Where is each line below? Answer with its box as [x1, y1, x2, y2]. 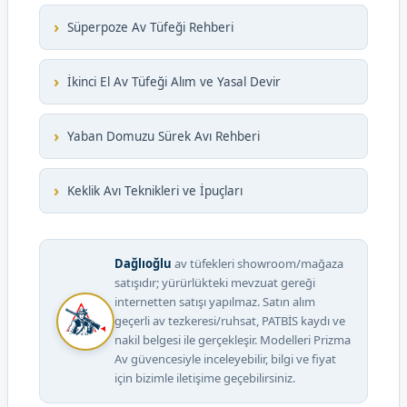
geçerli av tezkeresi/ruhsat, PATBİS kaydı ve [114, 313, 345, 329]
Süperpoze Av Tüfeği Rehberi [67, 18, 233, 35]
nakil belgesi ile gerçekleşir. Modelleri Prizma [114, 332, 351, 348]
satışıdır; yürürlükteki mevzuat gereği [114, 274, 315, 291]
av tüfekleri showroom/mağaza [172, 255, 343, 272]
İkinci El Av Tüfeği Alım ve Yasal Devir [67, 73, 281, 90]
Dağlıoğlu [114, 255, 172, 272]
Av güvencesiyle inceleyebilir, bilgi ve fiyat [114, 351, 336, 367]
